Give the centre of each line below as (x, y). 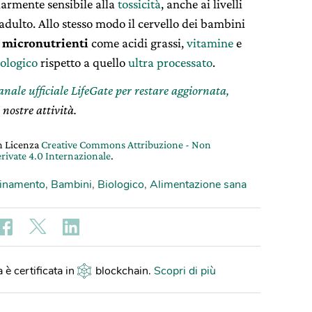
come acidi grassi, (136, 42)
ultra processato (170, 62)
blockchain (122, 271)
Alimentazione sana (198, 184)
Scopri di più (185, 271)
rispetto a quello (83, 62)
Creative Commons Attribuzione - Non (126, 144)
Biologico (121, 184)
